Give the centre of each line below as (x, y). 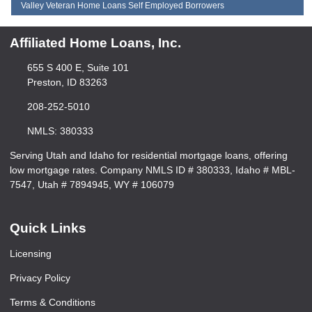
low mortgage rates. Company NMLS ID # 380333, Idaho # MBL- (153, 170)
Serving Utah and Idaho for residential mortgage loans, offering (149, 156)
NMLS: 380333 (60, 131)
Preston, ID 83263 (67, 83)
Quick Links (48, 228)
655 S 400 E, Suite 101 (78, 68)
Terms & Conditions (53, 303)
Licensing (31, 254)
